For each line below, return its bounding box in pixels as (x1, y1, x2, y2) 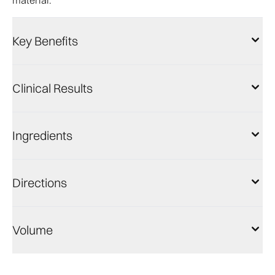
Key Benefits (12, 33, 78, 48)
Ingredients (12, 128, 72, 143)
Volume (12, 222, 53, 238)
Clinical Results (12, 80, 93, 96)
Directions (12, 175, 67, 190)
